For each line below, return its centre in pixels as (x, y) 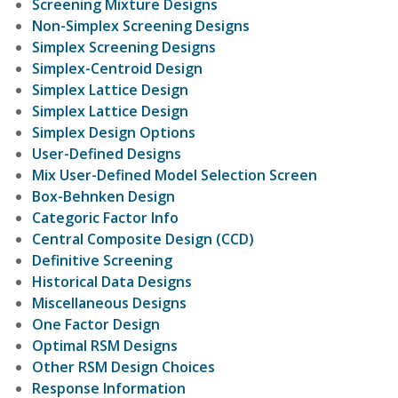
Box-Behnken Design (103, 196)
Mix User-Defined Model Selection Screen (175, 175)
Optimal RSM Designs (105, 345)
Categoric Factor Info (105, 217)
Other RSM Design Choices (123, 366)
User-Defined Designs (107, 153)
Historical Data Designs (112, 281)
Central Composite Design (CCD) (143, 239)
